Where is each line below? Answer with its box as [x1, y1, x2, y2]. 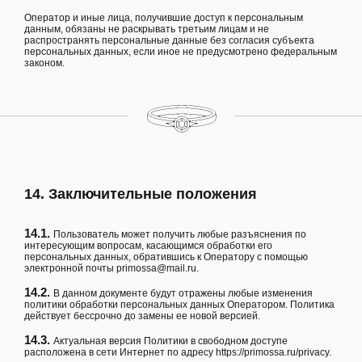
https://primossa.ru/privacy [216, 347, 329, 359]
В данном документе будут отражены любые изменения [53, 288, 313, 300]
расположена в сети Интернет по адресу [24, 347, 216, 359]
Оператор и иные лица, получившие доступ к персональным [24, 11, 303, 23]
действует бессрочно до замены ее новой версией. [24, 310, 260, 322]
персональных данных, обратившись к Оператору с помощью [24, 251, 308, 263]
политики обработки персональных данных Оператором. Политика [24, 299, 335, 311]
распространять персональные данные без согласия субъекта [24, 34, 314, 46]
